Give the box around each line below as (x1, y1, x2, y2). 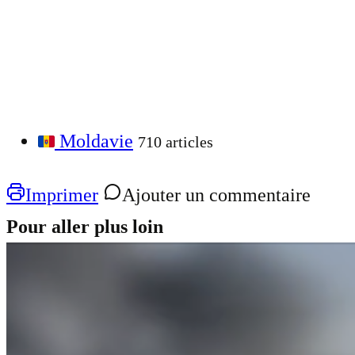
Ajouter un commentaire (122, 184, 311, 205)
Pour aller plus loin (6, 216, 163, 237)
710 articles (138, 132, 213, 151)
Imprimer (25, 184, 98, 205)
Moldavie (59, 130, 133, 151)
